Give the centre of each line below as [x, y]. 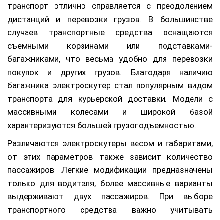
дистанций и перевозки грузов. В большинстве [110, 19]
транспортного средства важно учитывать [110, 209]
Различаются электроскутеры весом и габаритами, [110, 143]
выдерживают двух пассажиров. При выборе [110, 196]
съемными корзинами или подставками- [110, 45]
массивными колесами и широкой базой [110, 112]
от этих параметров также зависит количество [110, 156]
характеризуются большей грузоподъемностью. [102, 125]
